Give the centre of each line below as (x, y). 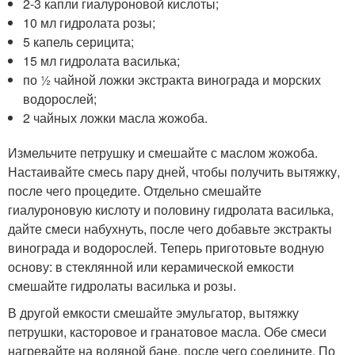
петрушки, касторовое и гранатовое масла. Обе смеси (167, 332)
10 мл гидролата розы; (90, 23)
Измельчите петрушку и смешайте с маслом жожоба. (163, 153)
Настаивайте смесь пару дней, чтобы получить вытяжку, (174, 172)
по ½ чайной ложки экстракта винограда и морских (172, 80)
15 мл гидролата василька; (102, 61)
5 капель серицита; (79, 42)
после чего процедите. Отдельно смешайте (135, 191)
